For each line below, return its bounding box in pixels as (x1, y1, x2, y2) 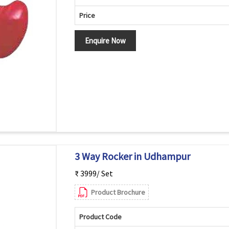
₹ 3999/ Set (74, 168, 113, 178)
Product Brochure (90, 188, 145, 197)
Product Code (79, 212, 122, 221)
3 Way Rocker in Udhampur (74, 150, 190, 163)
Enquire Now (84, 36, 126, 45)
